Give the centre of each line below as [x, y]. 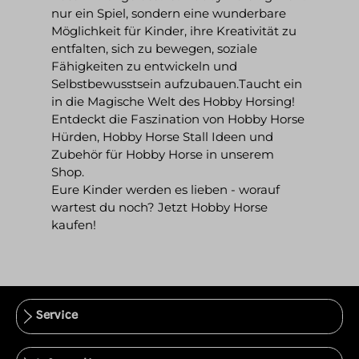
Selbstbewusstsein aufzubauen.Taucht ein [177, 83]
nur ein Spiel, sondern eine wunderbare [169, 13]
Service [57, 316]
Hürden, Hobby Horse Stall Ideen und [162, 136]
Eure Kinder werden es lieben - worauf [165, 189]
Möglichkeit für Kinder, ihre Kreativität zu [174, 30]
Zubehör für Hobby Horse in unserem [163, 154]
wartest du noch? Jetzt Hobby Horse [159, 207]
